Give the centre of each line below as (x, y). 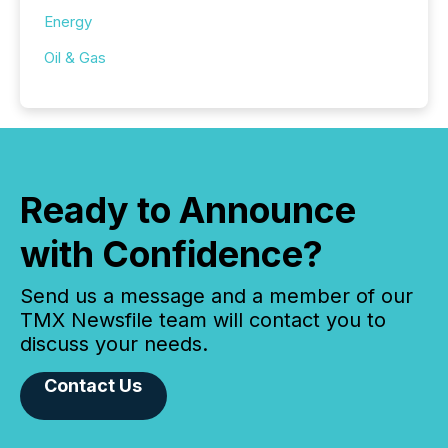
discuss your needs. (114, 343)
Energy (68, 21)
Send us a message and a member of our (216, 295)
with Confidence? (171, 253)
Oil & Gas (75, 57)
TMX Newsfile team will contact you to (203, 319)
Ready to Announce (188, 209)
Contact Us (93, 385)
